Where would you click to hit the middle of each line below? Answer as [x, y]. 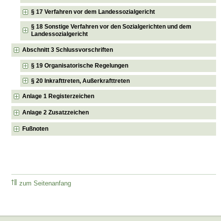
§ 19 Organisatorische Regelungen [80, 66]
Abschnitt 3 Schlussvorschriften [68, 50]
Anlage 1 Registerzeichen [58, 96]
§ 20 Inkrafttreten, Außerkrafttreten [81, 81]
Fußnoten [36, 129]
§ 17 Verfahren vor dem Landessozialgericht [93, 12]
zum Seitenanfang [45, 184]
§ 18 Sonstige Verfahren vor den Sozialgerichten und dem [111, 27]
